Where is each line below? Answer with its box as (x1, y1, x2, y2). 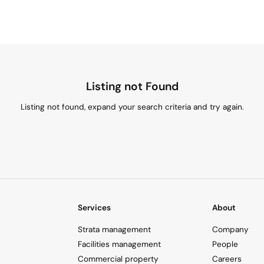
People (212, 239, 238, 250)
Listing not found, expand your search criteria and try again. (20, 101, 244, 112)
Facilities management (78, 239, 161, 250)
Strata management (78, 225, 151, 235)
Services (78, 203, 111, 213)
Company (212, 225, 249, 235)
